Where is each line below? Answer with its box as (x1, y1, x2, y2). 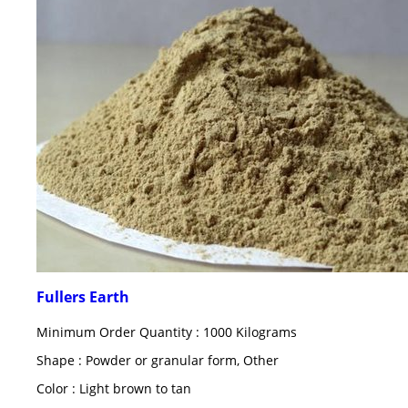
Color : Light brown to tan (36, 380, 191, 398)
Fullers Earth (36, 287, 129, 308)
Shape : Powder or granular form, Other (36, 352, 279, 370)
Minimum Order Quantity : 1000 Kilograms (36, 323, 297, 342)
